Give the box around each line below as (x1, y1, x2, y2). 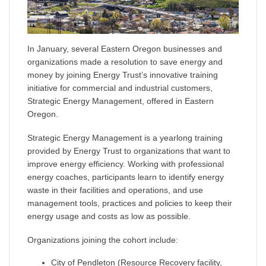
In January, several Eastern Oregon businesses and (27, 44, 222, 54)
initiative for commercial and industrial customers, (27, 83, 213, 93)
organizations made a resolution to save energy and (27, 57, 223, 67)
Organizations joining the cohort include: (27, 235, 178, 245)
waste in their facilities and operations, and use (27, 185, 203, 195)
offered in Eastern (144, 96, 214, 106)
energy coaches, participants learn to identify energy (27, 172, 224, 182)
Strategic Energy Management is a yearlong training (27, 133, 223, 143)
